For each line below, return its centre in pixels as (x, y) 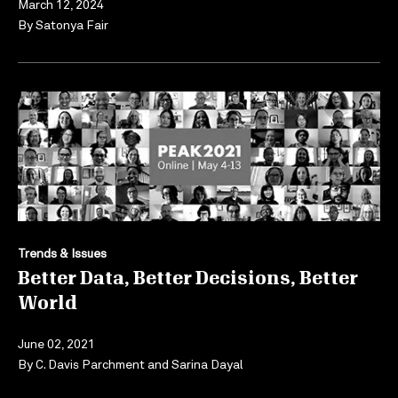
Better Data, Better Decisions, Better (188, 279)
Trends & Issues (62, 253)
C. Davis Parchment (90, 364)
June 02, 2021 (56, 344)
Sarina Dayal (207, 364)
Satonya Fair (72, 24)
